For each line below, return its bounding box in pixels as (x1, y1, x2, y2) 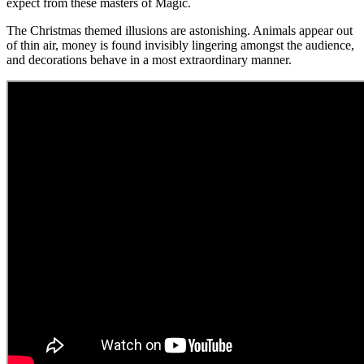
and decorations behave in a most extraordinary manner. (6, 52, 292, 67)
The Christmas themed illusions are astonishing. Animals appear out (6, 23, 353, 37)
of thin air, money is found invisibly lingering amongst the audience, (6, 37, 354, 52)
